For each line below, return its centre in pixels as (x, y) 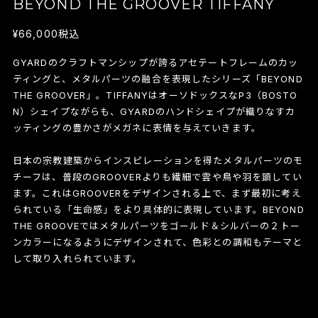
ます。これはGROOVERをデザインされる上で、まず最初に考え (157, 193)
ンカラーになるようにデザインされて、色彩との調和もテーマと (158, 242)
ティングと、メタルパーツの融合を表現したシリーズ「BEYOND (158, 78)
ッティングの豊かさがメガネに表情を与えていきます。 (137, 127)
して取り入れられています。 (77, 258)
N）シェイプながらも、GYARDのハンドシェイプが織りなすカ (154, 111)
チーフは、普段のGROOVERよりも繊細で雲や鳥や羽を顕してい (157, 176)
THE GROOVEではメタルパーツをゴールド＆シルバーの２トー (156, 225)
